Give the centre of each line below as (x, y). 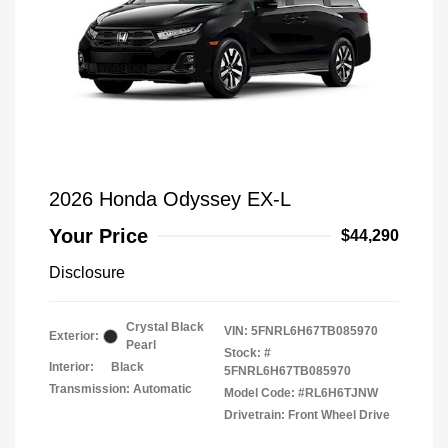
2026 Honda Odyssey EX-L (170, 199)
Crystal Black (165, 327)
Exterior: (74, 336)
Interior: (71, 367)
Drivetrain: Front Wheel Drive (307, 415)
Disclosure (87, 272)
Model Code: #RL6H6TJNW (301, 393)
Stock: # (247, 353)
